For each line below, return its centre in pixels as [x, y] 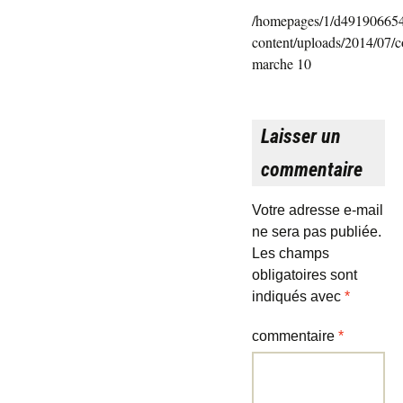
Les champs [291, 253]
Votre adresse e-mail [318, 210]
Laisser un [301, 136]
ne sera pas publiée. [317, 231]
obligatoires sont [304, 274]
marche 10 [282, 63]
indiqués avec [298, 296]
